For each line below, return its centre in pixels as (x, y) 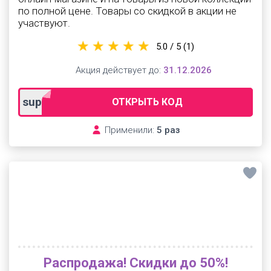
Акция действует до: (118, 70)
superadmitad (59, 102)
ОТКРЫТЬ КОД (147, 102)
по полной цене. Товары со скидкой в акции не (127, 11)
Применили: (129, 130)
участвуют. (44, 23)
